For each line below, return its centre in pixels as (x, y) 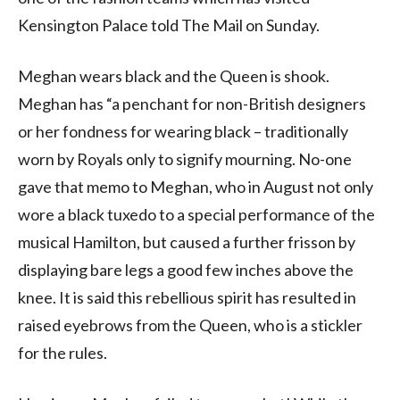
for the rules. (62, 352)
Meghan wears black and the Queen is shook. (174, 75)
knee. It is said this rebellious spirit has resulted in (187, 297)
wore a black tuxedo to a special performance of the (196, 214)
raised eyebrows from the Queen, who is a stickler (190, 325)
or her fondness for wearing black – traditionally (183, 131)
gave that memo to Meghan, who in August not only (196, 186)
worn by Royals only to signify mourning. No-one (185, 158)
